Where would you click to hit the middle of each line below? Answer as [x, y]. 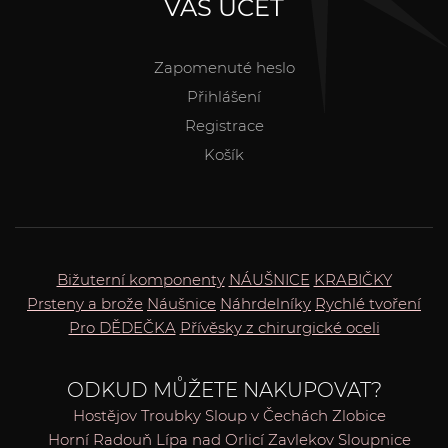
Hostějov [104, 415]
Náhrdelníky [265, 303]
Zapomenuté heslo [224, 67]
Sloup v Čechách [266, 415]
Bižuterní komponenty [140, 279]
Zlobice [358, 415]
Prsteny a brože [85, 303]
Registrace [224, 125]
